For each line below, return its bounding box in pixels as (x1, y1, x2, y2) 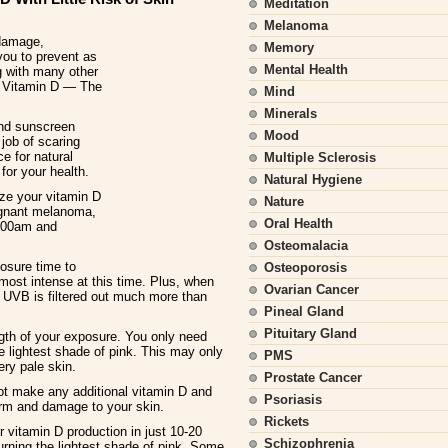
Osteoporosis (264, 260, 347, 275)
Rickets (264, 414, 309, 429)
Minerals (264, 106, 317, 121)
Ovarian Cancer (264, 282, 359, 297)
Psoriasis (264, 392, 322, 407)
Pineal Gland (264, 304, 344, 319)
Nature (264, 194, 304, 209)
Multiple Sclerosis (264, 150, 376, 165)
